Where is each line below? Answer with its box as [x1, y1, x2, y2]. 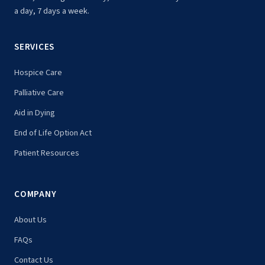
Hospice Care [14, 66, 62, 79]
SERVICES [14, 40, 55, 53]
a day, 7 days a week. [14, 4, 89, 17]
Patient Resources [14, 146, 79, 159]
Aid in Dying [14, 106, 55, 119]
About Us [14, 213, 47, 226]
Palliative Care [14, 86, 64, 99]
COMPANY [14, 187, 57, 201]
